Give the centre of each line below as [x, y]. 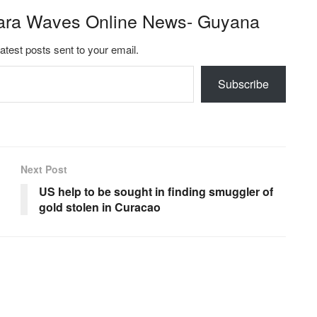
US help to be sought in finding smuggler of [156, 192]
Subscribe [243, 84]
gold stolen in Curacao [100, 207]
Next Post [44, 169]
